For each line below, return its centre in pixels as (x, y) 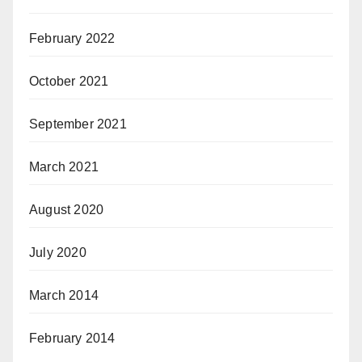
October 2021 (69, 81)
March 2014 (64, 295)
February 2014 (72, 338)
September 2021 (78, 124)
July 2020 (58, 252)
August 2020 (67, 209)
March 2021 (64, 166)
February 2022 (72, 38)
